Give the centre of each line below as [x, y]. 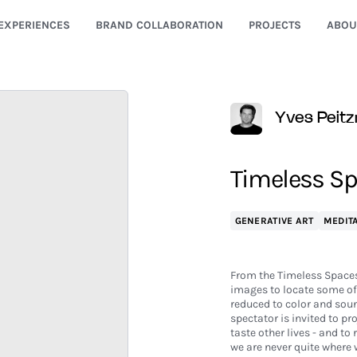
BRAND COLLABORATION [159, 25]
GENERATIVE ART [274, 221]
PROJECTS [275, 25]
